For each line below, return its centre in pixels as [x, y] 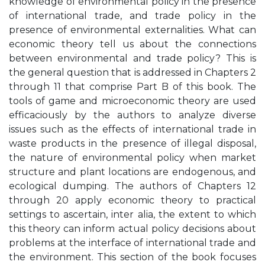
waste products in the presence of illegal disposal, [132, 143]
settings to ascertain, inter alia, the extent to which [132, 214]
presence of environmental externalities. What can [132, 30]
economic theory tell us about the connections [132, 44]
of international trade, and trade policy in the [132, 16]
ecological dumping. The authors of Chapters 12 [132, 186]
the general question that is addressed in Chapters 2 [132, 72]
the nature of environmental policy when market [132, 158]
